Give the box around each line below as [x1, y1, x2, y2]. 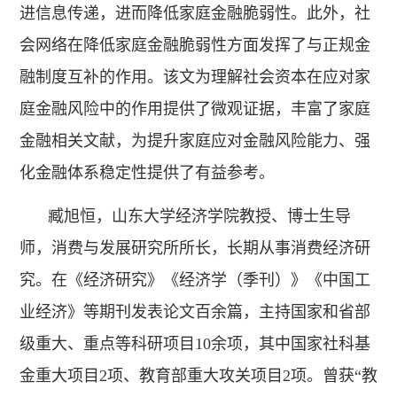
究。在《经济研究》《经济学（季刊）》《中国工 [19, 270, 370, 289]
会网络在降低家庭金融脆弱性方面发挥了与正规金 [19, 36, 370, 55]
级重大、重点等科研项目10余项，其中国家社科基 [19, 334, 370, 353]
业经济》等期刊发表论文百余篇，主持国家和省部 [19, 302, 370, 321]
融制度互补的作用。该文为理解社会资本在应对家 [19, 68, 370, 87]
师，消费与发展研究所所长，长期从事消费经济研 [19, 238, 370, 257]
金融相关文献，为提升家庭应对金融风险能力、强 [19, 132, 370, 151]
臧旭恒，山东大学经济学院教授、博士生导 [47, 206, 351, 225]
